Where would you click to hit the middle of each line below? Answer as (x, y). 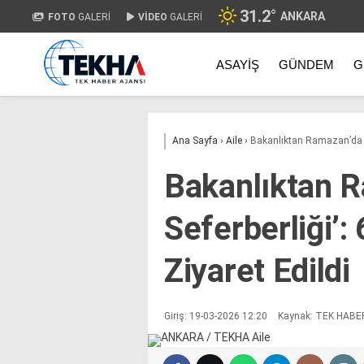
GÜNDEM (306, 64)
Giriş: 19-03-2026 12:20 (216, 316)
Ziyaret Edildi (257, 271)
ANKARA (303, 16)
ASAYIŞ (238, 64)
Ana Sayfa (195, 141)
